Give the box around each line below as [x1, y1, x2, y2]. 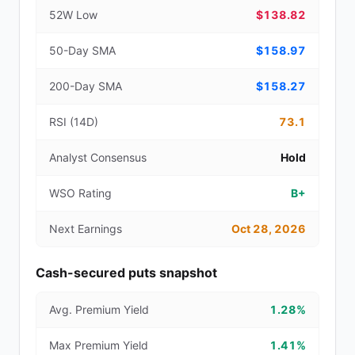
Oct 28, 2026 [231, 222, 306, 235]
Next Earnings [49, 222, 122, 235]
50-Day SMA [49, 44, 116, 57]
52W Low [49, 8, 97, 21]
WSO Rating [49, 186, 112, 200]
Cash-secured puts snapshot [36, 265, 217, 281]
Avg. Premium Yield [49, 303, 149, 316]
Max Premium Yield [49, 338, 148, 352]
